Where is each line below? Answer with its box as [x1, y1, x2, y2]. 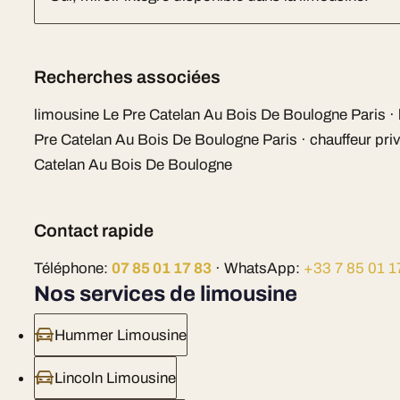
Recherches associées [34, 68, 221, 87]
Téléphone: [34, 260, 112, 277]
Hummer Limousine [54, 326, 187, 344]
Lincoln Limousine [54, 369, 177, 387]
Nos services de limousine [34, 282, 298, 305]
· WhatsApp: [212, 260, 304, 277]
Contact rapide [34, 221, 154, 240]
